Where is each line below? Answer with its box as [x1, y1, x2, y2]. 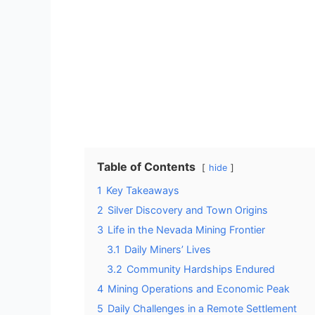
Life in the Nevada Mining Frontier [108, 223, 265, 236]
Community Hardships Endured [127, 262, 275, 275]
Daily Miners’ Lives [124, 243, 211, 255]
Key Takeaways [106, 184, 179, 196]
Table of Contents [97, 159, 195, 174]
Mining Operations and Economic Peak [108, 282, 290, 295]
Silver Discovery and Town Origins [108, 203, 268, 216]
